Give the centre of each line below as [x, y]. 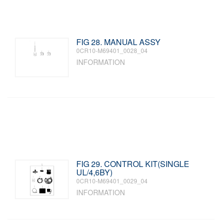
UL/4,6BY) [95, 172]
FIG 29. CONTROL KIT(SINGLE [133, 164]
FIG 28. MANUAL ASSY [119, 42]
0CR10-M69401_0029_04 [112, 181]
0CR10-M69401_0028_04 [112, 50]
